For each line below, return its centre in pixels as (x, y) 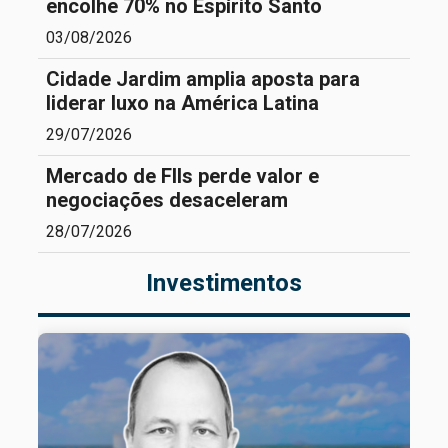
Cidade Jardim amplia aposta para (203, 79)
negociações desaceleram (167, 200)
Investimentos (224, 283)
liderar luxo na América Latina (182, 103)
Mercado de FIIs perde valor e (182, 176)
